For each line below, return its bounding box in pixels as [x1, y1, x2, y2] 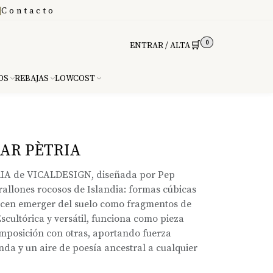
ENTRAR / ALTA [130, 40, 191, 51]
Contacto [1, 5, 55, 16]
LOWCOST [55, 73, 95, 84]
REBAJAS [15, 73, 49, 84]
